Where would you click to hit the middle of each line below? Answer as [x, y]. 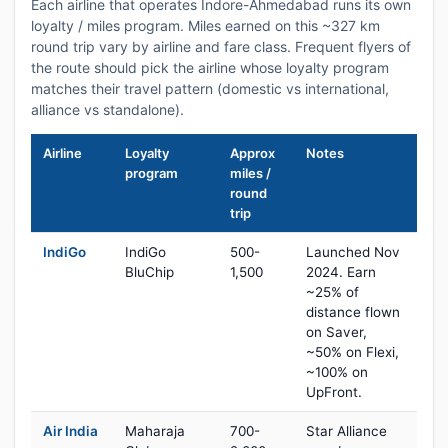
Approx [252, 153]
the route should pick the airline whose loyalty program [210, 67]
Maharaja [155, 431]
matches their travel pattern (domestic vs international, [210, 88]
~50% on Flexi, [352, 352]
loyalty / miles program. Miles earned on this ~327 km [205, 25]
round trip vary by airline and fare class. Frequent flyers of [221, 46]
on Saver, [336, 332]
